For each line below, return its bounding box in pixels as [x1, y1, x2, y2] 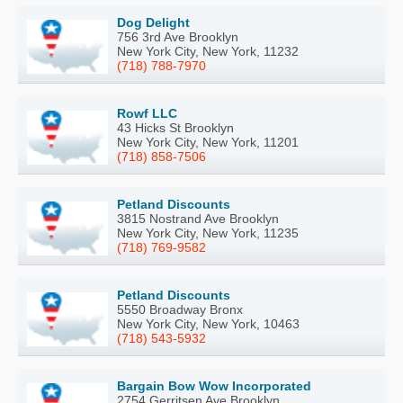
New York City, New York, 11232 [117, 43, 299, 58]
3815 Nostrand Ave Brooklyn [117, 210, 279, 226]
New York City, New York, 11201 [117, 134, 299, 149]
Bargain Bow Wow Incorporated [117, 378, 311, 393]
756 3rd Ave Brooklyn [117, 29, 238, 44]
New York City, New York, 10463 [117, 316, 300, 331]
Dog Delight [117, 14, 190, 30]
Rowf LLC [117, 105, 177, 121]
